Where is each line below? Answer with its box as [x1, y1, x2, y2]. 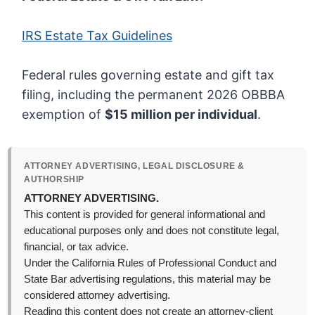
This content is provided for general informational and [24, 209, 266, 221]
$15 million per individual [105, 107, 258, 122]
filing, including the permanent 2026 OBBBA [22, 87, 285, 103]
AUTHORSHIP [24, 174, 85, 185]
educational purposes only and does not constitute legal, [24, 225, 280, 237]
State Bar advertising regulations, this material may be [24, 274, 271, 285]
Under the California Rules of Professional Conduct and [24, 257, 277, 269]
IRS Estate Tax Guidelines [22, 28, 173, 44]
